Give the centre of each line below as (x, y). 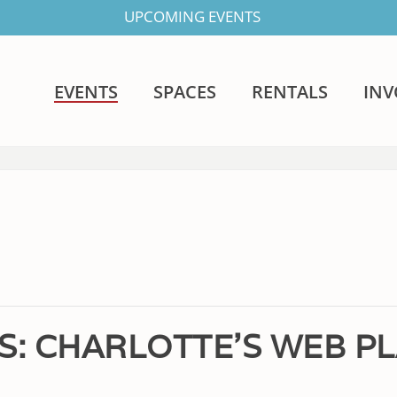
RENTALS (290, 92)
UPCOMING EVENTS (192, 16)
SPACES (185, 92)
